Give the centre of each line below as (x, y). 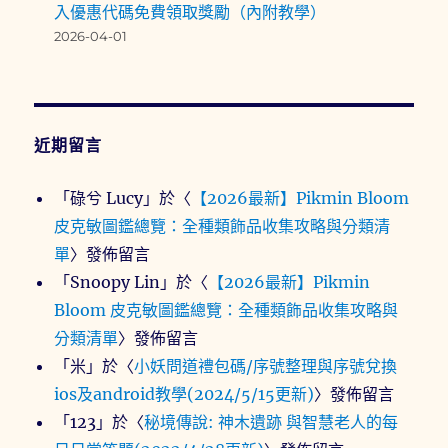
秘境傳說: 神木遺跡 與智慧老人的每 (271, 422)
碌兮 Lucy (107, 198)
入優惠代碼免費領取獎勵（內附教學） (190, 12)
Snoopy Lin (115, 282)
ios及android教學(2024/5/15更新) (184, 394)
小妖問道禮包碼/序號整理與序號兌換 (266, 366)
